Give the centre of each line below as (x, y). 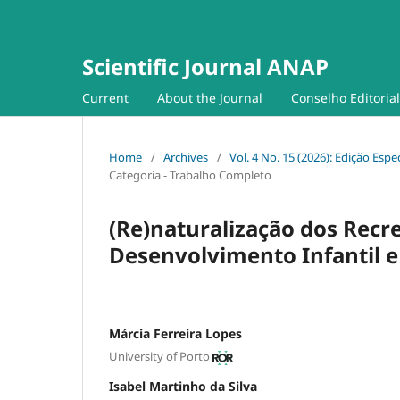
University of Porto (159, 357)
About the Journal (210, 97)
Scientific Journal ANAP (205, 67)
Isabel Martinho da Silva (183, 387)
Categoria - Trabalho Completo (190, 175)
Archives (186, 157)
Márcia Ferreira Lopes (175, 333)
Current (105, 97)
